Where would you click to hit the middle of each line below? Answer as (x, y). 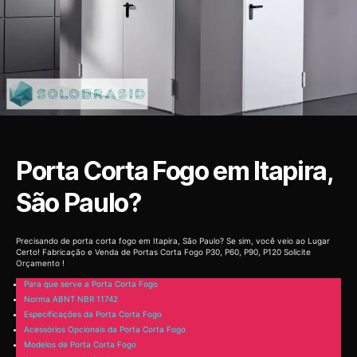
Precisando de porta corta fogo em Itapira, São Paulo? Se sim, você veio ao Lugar (173, 240)
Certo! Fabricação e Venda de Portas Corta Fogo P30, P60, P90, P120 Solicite (163, 251)
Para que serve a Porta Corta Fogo (91, 284)
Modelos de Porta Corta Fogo (80, 345)
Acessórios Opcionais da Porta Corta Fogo (105, 330)
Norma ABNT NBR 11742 (71, 299)
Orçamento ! (40, 263)
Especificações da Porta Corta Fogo (93, 314)
